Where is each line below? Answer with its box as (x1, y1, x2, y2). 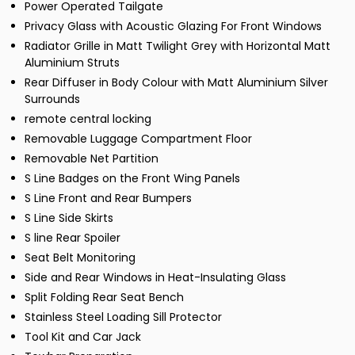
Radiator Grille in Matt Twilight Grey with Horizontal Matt (25, 38, 330, 55)
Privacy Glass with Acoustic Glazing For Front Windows (25, 18, 322, 35)
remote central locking (25, 111, 151, 128)
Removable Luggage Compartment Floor (25, 131, 252, 147)
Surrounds (25, 91, 80, 108)
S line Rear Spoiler (25, 230, 120, 246)
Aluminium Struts (25, 55, 120, 71)
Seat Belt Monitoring (25, 250, 136, 266)
